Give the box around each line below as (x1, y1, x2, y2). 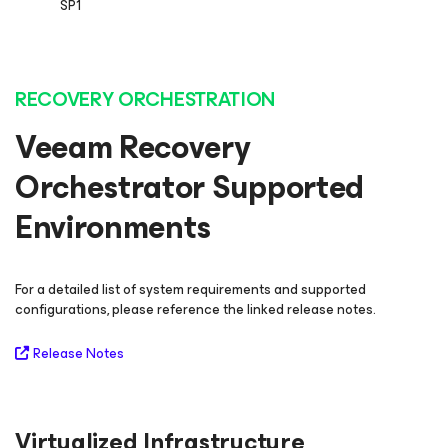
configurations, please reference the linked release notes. (15, 298, 376, 322)
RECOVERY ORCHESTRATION (15, 83, 275, 117)
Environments (15, 201, 212, 255)
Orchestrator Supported (15, 161, 364, 215)
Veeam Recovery (15, 121, 251, 175)
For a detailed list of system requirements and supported (15, 278, 366, 302)
